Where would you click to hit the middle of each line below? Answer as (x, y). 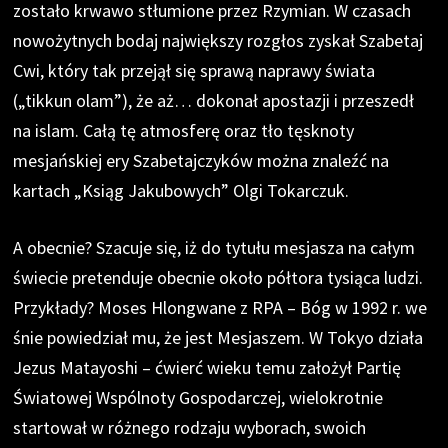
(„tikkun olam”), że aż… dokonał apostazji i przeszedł (214, 100)
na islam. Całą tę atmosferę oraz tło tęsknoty (184, 130)
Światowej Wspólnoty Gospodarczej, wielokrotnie (198, 397)
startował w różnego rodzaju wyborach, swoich (190, 427)
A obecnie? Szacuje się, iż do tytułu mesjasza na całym (214, 247)
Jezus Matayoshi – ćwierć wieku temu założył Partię (207, 367)
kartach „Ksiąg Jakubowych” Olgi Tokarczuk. (181, 190)
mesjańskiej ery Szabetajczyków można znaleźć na (201, 160)
